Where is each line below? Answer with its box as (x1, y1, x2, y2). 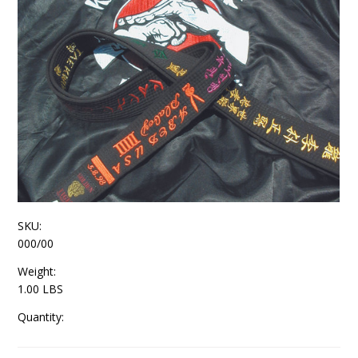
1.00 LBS (18, 281, 64, 296)
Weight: (18, 264, 57, 279)
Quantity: (18, 309, 65, 324)
